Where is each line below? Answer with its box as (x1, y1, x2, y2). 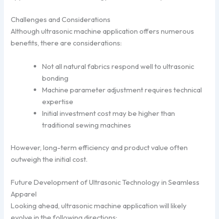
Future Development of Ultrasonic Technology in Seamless (11, 177, 200, 187)
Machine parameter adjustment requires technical (42, 85, 202, 94)
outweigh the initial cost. (11, 154, 88, 164)
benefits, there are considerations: (11, 38, 122, 48)
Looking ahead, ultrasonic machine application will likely (11, 200, 187, 210)
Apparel (11, 189, 37, 198)
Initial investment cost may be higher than (42, 108, 175, 118)
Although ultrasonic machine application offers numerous (11, 26, 195, 36)
